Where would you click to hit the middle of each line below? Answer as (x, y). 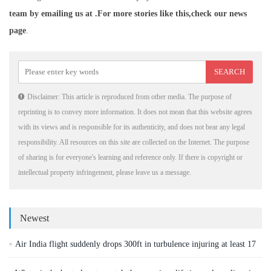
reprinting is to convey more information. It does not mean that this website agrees (135, 112)
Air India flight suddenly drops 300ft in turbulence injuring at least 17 (135, 244)
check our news (219, 14)
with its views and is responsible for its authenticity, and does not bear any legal (132, 127)
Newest (34, 218)
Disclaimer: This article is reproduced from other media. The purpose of (129, 97)
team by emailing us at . (53, 14)
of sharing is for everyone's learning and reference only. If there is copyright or (130, 158)
